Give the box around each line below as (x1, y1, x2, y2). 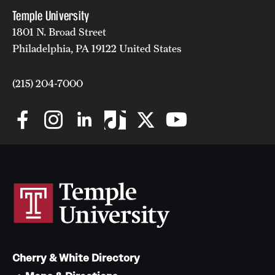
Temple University (12, 7, 90, 23)
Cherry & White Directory (12, 251, 140, 265)
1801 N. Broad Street (12, 25, 106, 38)
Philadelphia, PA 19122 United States (12, 42, 182, 55)
